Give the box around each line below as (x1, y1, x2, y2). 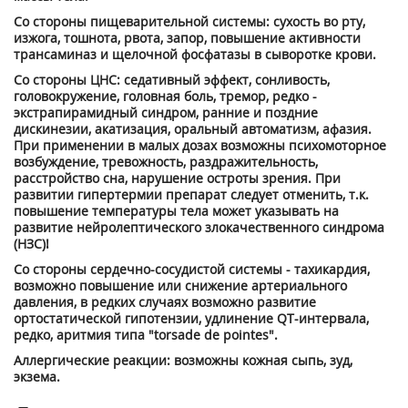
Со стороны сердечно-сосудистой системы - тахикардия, (14, 260, 370, 278)
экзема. (14, 368, 60, 385)
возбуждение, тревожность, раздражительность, (14, 153, 318, 170)
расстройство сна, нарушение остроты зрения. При (14, 169, 341, 187)
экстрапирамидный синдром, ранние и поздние (14, 104, 318, 121)
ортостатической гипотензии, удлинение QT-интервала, (14, 310, 369, 327)
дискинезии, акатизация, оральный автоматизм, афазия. (14, 120, 372, 138)
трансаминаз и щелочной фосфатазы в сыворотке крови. (14, 46, 376, 63)
